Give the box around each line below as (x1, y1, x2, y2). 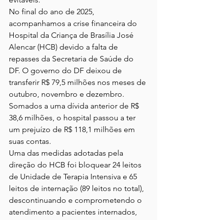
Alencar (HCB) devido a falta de (9, 42, 120, 52)
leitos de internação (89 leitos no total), (9, 183, 146, 193)
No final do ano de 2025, (9, 6, 96, 16)
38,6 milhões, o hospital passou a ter (9, 112, 137, 122)
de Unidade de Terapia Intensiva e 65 (9, 171, 139, 181)
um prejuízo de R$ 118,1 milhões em (9, 124, 137, 134)
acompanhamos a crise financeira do (9, 18, 139, 28)
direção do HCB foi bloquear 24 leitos (9, 160, 143, 169)
